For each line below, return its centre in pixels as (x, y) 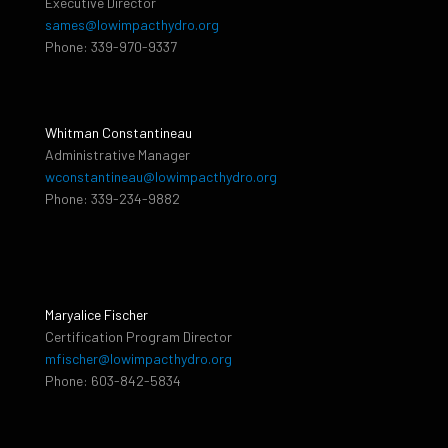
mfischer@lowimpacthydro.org (138, 359)
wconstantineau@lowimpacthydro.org (161, 177)
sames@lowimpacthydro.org (132, 25)
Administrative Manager (117, 155)
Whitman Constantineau (118, 133)
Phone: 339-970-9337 (111, 47)
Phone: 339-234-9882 (112, 199)
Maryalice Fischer (96, 315)
